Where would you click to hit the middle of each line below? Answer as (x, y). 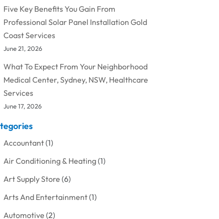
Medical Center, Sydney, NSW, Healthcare (76, 79)
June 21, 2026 (22, 48)
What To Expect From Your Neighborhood (75, 66)
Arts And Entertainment (45, 197)
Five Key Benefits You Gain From (59, 9)
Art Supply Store (32, 179)
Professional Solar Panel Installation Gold (75, 22)
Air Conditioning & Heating (50, 161)
